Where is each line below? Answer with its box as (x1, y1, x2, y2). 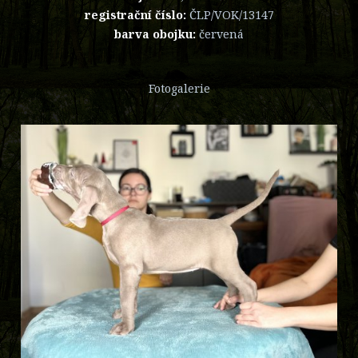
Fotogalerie (148, 80, 210, 96)
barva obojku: (114, 26, 199, 42)
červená (199, 26, 244, 42)
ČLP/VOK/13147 (189, 6, 274, 22)
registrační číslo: (84, 6, 189, 22)
